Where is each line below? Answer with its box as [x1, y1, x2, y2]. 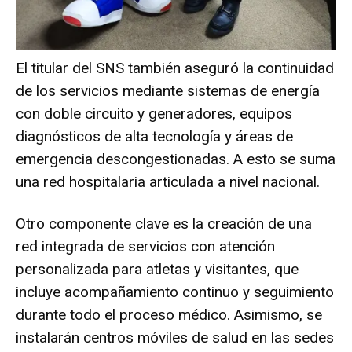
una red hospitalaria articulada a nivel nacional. [16, 173, 320, 192]
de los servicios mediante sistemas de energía [16, 82, 320, 101]
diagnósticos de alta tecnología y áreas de [16, 127, 293, 146]
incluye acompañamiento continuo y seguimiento [16, 283, 334, 302]
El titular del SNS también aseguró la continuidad [16, 59, 334, 78]
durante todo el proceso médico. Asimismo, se [16, 306, 322, 324]
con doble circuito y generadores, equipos [16, 104, 292, 123]
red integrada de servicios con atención [16, 237, 275, 256]
